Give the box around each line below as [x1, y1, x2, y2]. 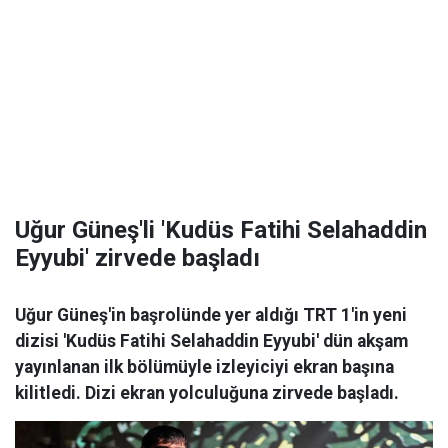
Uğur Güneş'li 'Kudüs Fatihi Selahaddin [15, 216, 427, 244]
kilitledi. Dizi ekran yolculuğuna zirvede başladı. [15, 383, 399, 403]
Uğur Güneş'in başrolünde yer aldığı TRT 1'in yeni [15, 305, 407, 325]
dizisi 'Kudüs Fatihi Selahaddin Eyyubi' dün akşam [15, 331, 408, 351]
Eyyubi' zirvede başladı [15, 244, 260, 272]
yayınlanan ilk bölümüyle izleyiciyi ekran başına [15, 357, 394, 377]
